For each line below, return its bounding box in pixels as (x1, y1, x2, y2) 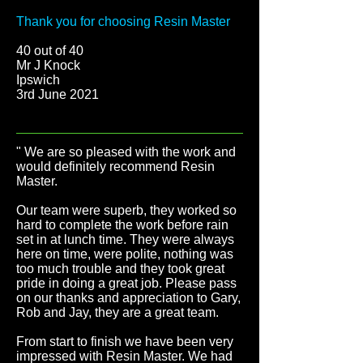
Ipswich (16, 73, 60, 87)
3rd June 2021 (16, 88, 99, 101)
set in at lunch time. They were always (16, 233, 234, 246)
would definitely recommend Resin (16, 160, 215, 173)
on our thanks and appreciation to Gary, (16, 291, 241, 305)
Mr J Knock (16, 58, 80, 72)
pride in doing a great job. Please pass (16, 276, 237, 290)
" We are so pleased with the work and (16, 145, 236, 159)
